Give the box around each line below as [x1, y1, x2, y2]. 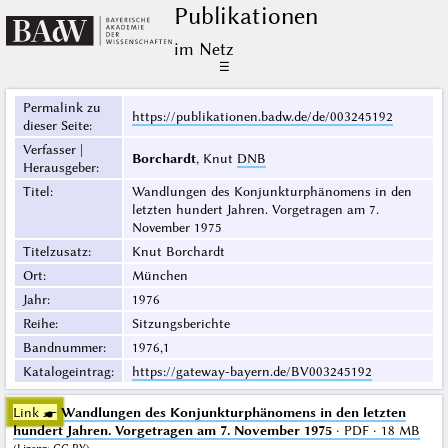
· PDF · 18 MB [331, 422, 420, 439]
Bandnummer [22, 339, 103, 356]
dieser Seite [22, 117, 89, 134]
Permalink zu [22, 99, 101, 116]
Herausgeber [22, 159, 96, 176]
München [131, 267, 188, 284]
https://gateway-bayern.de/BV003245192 [131, 363, 372, 380]
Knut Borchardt [131, 243, 225, 260]
